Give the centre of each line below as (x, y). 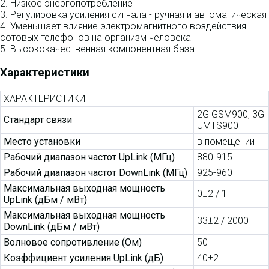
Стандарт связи (38, 119)
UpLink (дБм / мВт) (45, 199)
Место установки (42, 141)
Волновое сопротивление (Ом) (73, 242)
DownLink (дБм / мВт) (52, 226)
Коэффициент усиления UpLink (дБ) (83, 258)
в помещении (226, 141)
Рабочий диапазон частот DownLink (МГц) (95, 172)
